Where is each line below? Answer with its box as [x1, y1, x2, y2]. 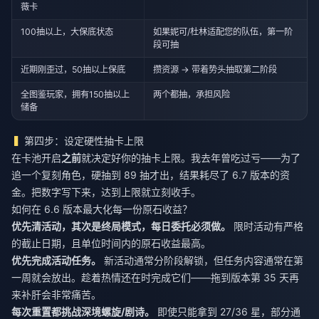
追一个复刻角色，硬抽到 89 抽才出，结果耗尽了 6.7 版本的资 [11, 169, 290, 182]
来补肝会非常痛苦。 [11, 288, 101, 301]
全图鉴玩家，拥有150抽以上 [21, 88, 130, 100]
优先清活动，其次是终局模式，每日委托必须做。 [11, 220, 231, 233]
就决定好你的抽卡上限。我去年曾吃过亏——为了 [81, 152, 300, 164]
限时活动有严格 [231, 220, 303, 233]
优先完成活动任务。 [11, 254, 101, 267]
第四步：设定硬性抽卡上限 [24, 135, 145, 147]
